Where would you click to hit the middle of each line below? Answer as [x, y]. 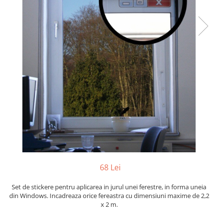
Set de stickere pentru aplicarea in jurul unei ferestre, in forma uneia [109, 187]
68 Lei [110, 167]
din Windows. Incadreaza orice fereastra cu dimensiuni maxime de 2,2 [109, 196]
